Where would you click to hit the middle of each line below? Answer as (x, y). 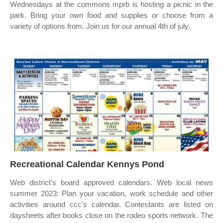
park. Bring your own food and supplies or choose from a (111, 15)
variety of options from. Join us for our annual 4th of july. (100, 26)
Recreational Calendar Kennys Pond (87, 164)
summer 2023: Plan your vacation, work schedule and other (111, 193)
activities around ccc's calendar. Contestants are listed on (111, 204)
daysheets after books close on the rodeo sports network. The (111, 215)
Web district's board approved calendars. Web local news (111, 182)
